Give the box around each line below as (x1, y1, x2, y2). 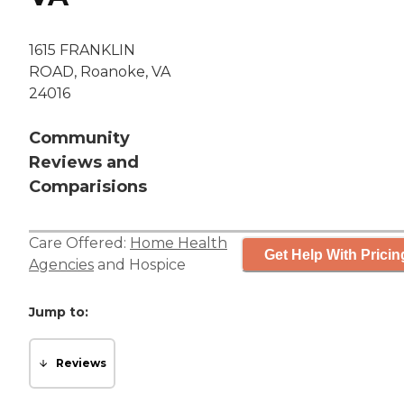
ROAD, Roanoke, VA (29, 63, 170, 81)
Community (29, 128, 130, 149)
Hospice (129, 256, 186, 274)
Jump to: (29, 304, 88, 321)
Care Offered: (29, 234, 130, 252)
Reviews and (29, 152, 139, 173)
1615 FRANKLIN (29, 41, 135, 60)
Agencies (29, 256, 94, 274)
